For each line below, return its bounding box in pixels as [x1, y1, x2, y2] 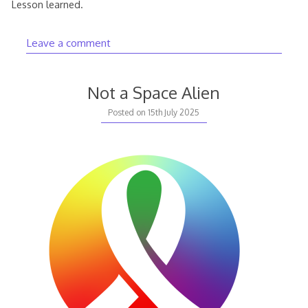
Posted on [108, 107, 148, 118]
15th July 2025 [148, 107, 200, 118]
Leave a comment [25, 36, 111, 50]
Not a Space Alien [87, 81, 221, 103]
